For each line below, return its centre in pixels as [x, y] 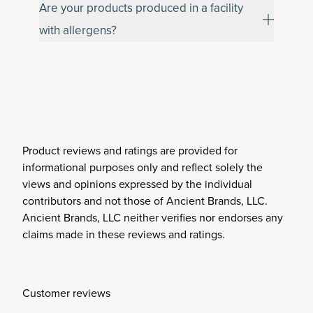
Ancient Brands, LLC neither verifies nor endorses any [153, 217]
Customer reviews [66, 293]
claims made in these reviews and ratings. [124, 234]
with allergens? [78, 30]
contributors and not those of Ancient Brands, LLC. [145, 201]
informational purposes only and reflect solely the [143, 167]
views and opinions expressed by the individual [137, 184]
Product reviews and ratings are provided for [130, 150]
